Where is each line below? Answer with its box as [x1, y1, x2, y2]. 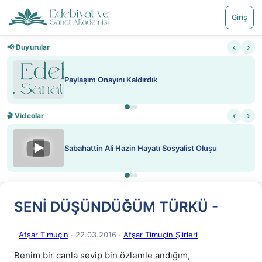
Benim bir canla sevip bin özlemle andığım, [14, 250, 190, 261]
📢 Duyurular [7, 43, 50, 51]
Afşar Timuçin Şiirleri [123, 230, 198, 239]
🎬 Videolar [7, 111, 44, 120]
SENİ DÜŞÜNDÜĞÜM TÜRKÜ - [14, 198, 218, 215]
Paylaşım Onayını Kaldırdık [64, 75, 157, 84]
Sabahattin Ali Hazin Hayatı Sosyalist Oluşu [64, 143, 217, 153]
